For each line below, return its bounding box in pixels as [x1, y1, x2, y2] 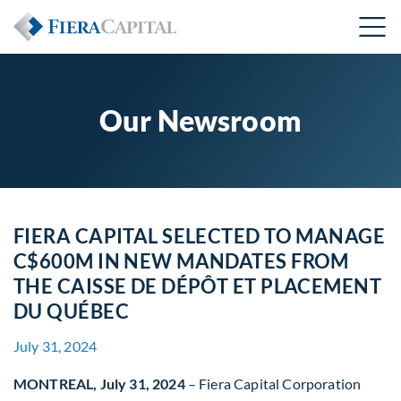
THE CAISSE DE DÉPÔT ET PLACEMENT [13, 274, 382, 298]
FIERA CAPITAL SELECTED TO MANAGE [13, 224, 386, 248]
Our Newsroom [99, 103, 302, 138]
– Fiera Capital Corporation [184, 375, 362, 392]
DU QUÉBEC [13, 299, 129, 323]
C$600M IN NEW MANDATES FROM [13, 249, 349, 273]
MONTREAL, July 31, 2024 [13, 375, 185, 392]
